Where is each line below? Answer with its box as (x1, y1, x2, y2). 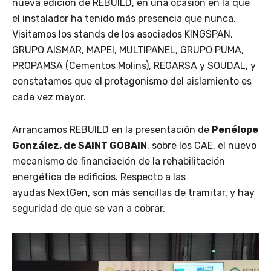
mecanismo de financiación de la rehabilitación (12, 155, 225, 167)
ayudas (12, 186, 45, 198)
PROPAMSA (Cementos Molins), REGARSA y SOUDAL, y (12, 59, 256, 71)
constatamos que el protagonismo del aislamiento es (12, 75, 252, 87)
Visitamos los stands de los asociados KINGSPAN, (12, 28, 233, 40)
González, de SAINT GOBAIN (12, 139, 147, 151)
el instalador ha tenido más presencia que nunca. (12, 12, 236, 24)
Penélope (212, 123, 258, 135)
